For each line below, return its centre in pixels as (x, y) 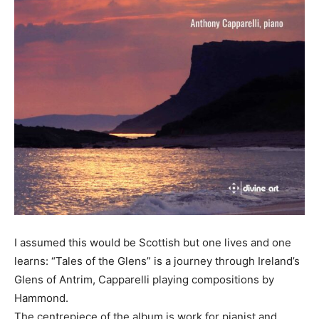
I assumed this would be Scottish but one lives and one (153, 242)
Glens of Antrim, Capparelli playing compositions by (144, 279)
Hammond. (41, 298)
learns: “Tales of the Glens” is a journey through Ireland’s (157, 261)
